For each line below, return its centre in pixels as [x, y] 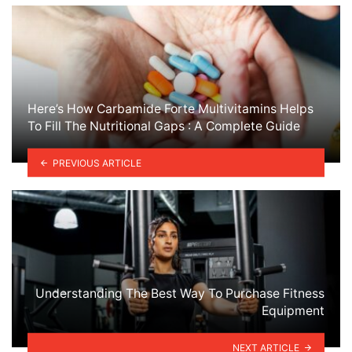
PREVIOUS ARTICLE [97, 163]
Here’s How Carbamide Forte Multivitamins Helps [170, 108]
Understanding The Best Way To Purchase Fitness [180, 293]
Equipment [293, 310]
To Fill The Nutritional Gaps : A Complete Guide [164, 126]
